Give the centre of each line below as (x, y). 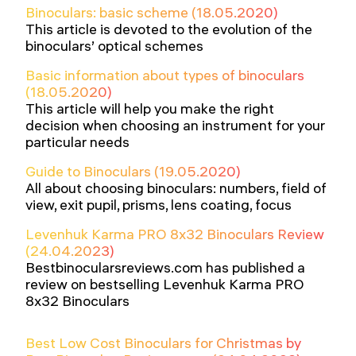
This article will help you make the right (150, 108)
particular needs (77, 141)
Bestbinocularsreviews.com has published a (165, 267)
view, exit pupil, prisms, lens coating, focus (159, 204)
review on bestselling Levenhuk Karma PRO (165, 284)
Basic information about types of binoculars (165, 75)
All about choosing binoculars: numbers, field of (176, 188)
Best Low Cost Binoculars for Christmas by (163, 342)
